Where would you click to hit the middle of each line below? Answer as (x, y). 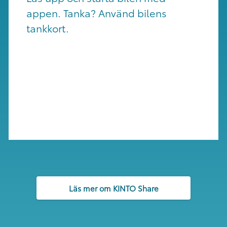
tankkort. (47, 28)
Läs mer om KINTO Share (113, 188)
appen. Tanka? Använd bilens (96, 13)
